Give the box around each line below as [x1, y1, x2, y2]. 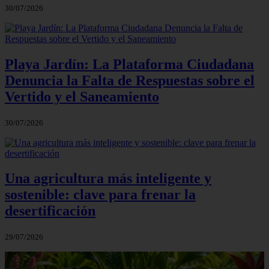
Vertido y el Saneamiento [5, 88, 159, 104]
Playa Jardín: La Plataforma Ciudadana [5, 56, 254, 72]
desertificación [5, 203, 95, 219]
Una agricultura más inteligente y [5, 171, 211, 187]
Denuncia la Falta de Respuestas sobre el [5, 72, 255, 88]
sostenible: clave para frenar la [5, 187, 196, 203]
